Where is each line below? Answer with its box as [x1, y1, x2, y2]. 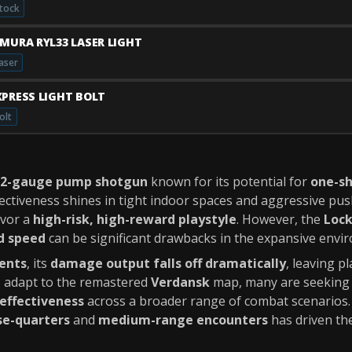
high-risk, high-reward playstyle [33, 211, 236, 228]
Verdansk [151, 273, 210, 291]
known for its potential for [148, 173, 310, 190]
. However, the [236, 211, 324, 228]
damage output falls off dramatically [50, 255, 286, 272]
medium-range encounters [98, 311, 268, 328]
